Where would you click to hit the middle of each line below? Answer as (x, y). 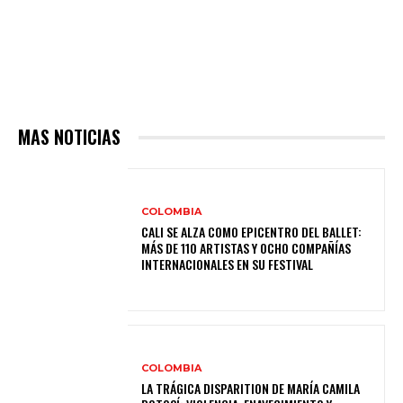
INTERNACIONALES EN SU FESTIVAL (228, 264)
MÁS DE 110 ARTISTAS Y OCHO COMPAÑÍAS (246, 248)
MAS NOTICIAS (69, 137)
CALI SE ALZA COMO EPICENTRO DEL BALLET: (252, 232)
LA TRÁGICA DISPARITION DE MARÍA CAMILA (251, 389)
